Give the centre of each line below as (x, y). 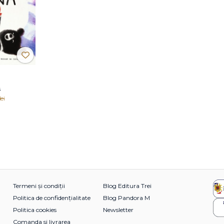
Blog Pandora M (126, 198)
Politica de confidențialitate (52, 198)
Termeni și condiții (39, 186)
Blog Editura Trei (127, 186)
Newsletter (118, 210)
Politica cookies (35, 210)
